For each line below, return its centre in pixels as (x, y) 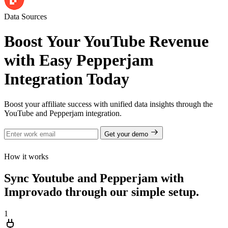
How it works (26, 156)
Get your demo (127, 134)
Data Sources (25, 17)
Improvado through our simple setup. (102, 192)
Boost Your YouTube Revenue (106, 41)
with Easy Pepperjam (79, 60)
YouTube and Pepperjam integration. (63, 113)
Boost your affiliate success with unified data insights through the (108, 104)
